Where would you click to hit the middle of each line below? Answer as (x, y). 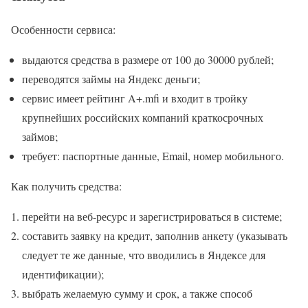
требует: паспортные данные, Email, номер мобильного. (153, 156)
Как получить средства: (66, 186)
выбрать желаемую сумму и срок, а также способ (137, 294)
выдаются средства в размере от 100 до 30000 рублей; (148, 60)
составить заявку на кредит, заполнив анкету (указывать (155, 236)
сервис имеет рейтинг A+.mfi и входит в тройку (135, 98)
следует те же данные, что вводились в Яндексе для (144, 255)
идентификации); (63, 274)
